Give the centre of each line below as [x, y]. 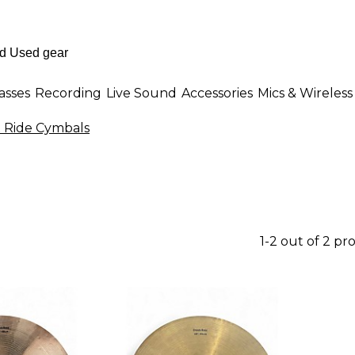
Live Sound [141, 93]
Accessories [217, 93]
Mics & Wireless [305, 93]
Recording [68, 93]
